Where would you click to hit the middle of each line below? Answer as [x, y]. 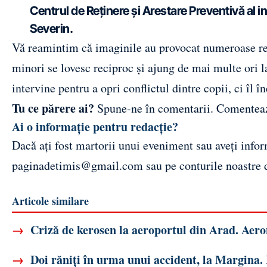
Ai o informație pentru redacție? [95, 126]
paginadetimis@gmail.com [77, 165]
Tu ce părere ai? [53, 108]
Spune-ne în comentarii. [155, 108]
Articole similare [50, 201]
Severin [50, 28]
